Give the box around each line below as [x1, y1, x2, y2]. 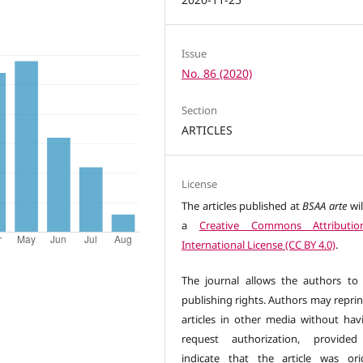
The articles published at [181, 198, 303, 213]
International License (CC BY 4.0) [181, 237, 336, 252]
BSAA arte [302, 198, 348, 213]
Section [181, 102, 218, 117]
